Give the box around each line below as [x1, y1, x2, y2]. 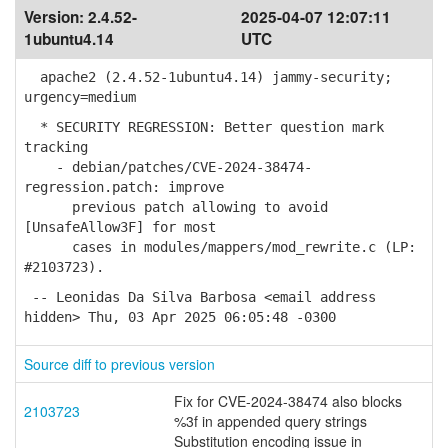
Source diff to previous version [24, 354, 215, 374]
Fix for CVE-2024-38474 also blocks [174, 391, 402, 411]
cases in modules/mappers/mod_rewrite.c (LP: [24, 239, 416, 255]
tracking [24, 139, 88, 155]
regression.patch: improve [24, 179, 224, 195]
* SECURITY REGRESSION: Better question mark [24, 119, 384, 135]
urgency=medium [24, 89, 136, 105]
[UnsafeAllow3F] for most [24, 219, 216, 235]
